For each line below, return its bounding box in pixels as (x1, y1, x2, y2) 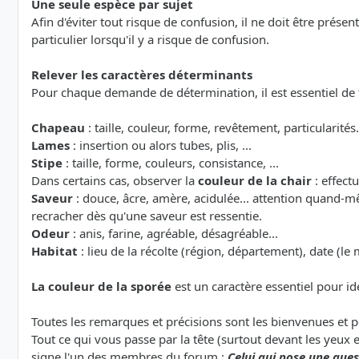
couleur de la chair (198, 172, 312, 189)
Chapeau (31, 119, 85, 136)
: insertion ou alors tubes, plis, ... (70, 137, 252, 154)
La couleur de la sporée (31, 278, 171, 295)
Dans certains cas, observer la (31, 172, 198, 189)
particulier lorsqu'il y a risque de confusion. (31, 31, 269, 48)
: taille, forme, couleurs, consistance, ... (63, 155, 279, 171)
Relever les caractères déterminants (31, 67, 252, 83)
